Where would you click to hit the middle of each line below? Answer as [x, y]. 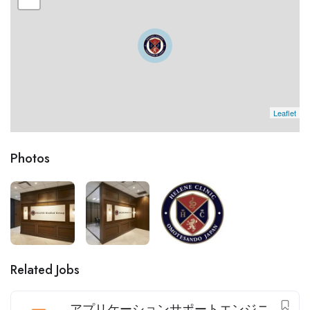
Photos [30, 158]
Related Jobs [45, 270]
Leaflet [285, 112]
